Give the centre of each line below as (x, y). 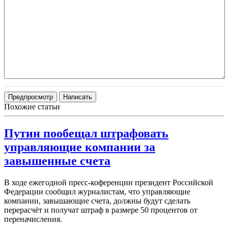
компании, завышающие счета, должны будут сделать (97, 201)
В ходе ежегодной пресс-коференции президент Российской (109, 183)
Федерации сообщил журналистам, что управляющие (97, 192)
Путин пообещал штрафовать (86, 134)
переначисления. (33, 219)
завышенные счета (57, 161)
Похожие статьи (32, 107)
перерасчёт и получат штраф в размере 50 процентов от (101, 210)
